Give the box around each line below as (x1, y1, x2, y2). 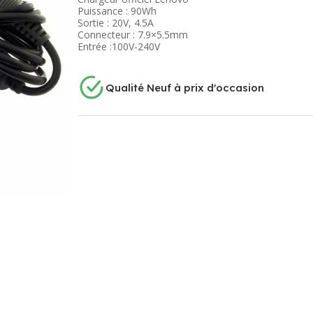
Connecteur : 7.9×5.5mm (77, 28, 188, 41)
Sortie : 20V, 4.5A (77, 16, 154, 29)
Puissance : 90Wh (77, 4, 156, 17)
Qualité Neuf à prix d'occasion (105, 80, 264, 94)
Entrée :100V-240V (77, 40, 160, 53)
